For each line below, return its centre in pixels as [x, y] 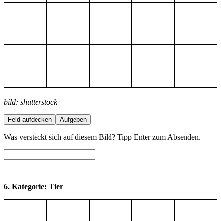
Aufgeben [73, 119]
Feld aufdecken [30, 119]
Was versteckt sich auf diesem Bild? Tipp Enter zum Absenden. [102, 137]
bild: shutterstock [31, 102]
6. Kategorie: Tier [34, 186]
